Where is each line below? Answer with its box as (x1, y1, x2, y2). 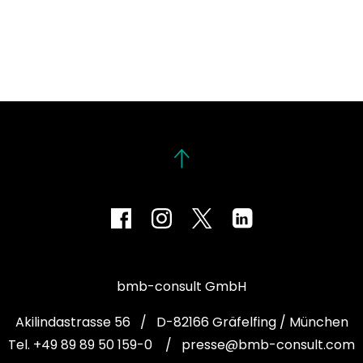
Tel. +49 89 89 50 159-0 (8, 335, 156, 354)
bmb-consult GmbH (117, 276, 246, 296)
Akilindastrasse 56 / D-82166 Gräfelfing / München (15, 312, 348, 331)
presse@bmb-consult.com (181, 335, 355, 354)
